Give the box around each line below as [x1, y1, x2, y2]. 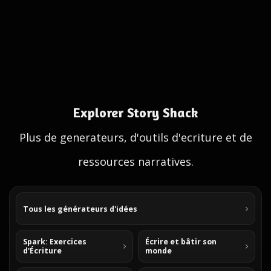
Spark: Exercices [23, 237, 87, 247]
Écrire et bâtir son [145, 237, 217, 247]
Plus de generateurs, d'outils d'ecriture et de [19, 130, 252, 145]
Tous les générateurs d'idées [23, 203, 137, 214]
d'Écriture [23, 246, 62, 256]
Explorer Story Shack [73, 105, 198, 120]
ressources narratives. [77, 154, 194, 169]
